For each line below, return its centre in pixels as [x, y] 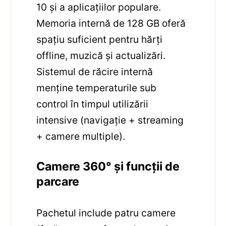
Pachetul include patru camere [106, 213]
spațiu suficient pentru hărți [100, 40]
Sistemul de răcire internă [95, 72]
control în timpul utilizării [93, 104]
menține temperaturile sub [97, 88]
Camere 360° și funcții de [108, 166]
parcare [58, 181]
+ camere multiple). [81, 136]
